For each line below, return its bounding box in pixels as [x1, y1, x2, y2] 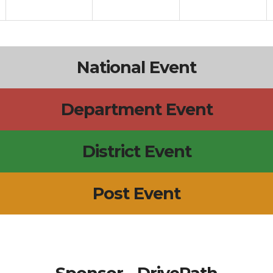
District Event [82, 141, 191, 161]
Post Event [93, 183, 180, 204]
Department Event [60, 99, 213, 119]
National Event [77, 57, 196, 77]
